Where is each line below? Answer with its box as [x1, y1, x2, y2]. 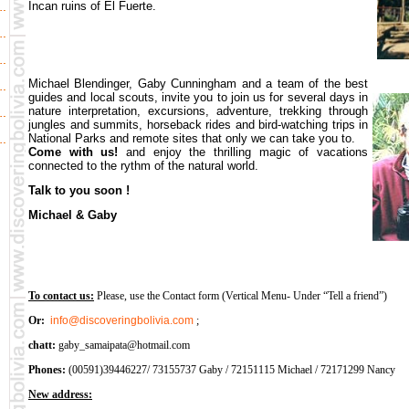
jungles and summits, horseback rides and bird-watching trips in [28, 117, 368, 131]
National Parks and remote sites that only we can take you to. [28, 131, 355, 145]
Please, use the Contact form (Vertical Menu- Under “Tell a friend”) [94, 288, 387, 302]
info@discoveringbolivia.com [50, 313, 194, 327]
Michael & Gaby [28, 207, 117, 222]
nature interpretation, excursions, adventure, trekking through [28, 103, 368, 118]
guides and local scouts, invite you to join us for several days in [28, 89, 368, 104]
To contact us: [28, 288, 94, 302]
